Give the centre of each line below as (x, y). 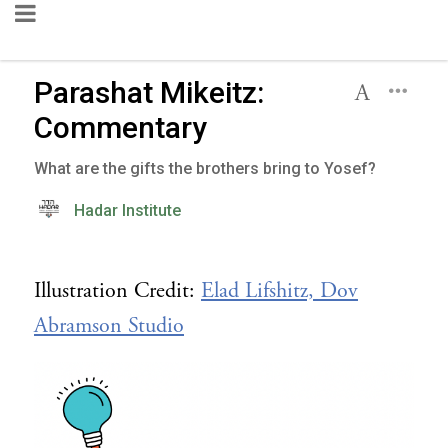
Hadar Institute (127, 210)
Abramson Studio (109, 326)
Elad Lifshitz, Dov (279, 291)
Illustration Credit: (117, 291)
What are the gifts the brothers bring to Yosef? (205, 168)
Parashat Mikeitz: (149, 92)
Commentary (120, 127)
